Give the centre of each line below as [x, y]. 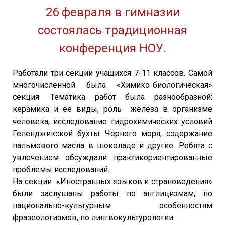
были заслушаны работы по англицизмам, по [113, 193]
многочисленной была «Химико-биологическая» [113, 85]
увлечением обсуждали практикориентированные [113, 157]
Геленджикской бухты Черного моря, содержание [113, 133]
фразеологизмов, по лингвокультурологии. [95, 217]
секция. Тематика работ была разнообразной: [113, 97]
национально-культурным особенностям [113, 205]
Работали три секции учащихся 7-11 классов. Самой [113, 73]
